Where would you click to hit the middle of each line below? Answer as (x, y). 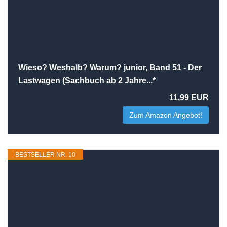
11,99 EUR (189, 98)
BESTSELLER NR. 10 (45, 155)
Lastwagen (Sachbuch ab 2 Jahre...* (87, 80)
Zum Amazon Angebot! (166, 115)
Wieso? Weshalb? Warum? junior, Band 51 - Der (110, 68)
